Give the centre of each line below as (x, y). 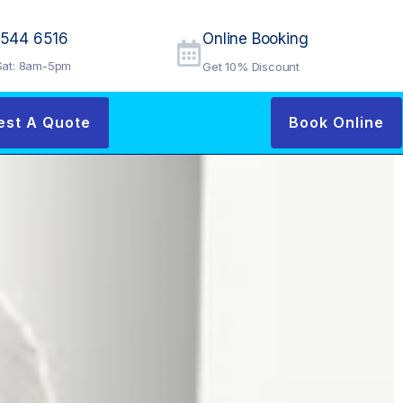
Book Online (337, 122)
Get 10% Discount (251, 67)
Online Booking (255, 39)
